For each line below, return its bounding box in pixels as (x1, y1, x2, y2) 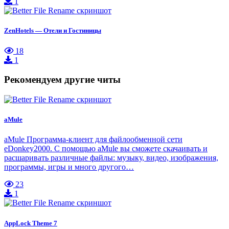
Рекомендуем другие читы (4, 74, 121, 85)
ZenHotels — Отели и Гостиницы (4, 27, 101, 35)
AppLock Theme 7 (4, 219, 57, 227)
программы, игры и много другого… (4, 163, 134, 172)
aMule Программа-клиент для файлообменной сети (4, 135, 182, 144)
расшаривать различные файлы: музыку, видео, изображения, (4, 153, 218, 163)
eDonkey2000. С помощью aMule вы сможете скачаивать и (4, 144, 208, 153)
